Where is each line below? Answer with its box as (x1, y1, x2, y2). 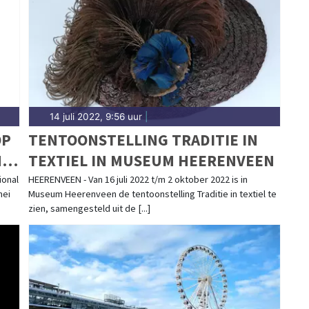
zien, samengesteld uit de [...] (28, 201, 150, 215)
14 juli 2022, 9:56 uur (49, 110, 142, 122)
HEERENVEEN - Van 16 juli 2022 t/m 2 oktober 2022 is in (28, 172, 248, 186)
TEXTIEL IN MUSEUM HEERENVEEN (28, 150, 275, 170)
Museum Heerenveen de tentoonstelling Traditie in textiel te (28, 187, 277, 200)
